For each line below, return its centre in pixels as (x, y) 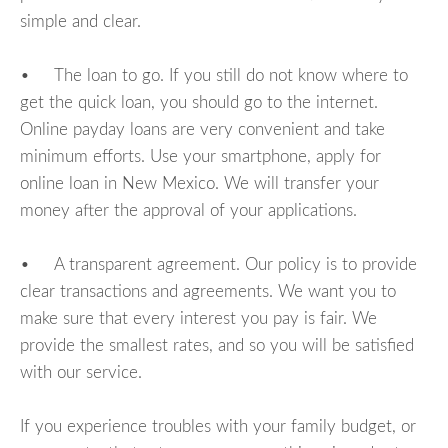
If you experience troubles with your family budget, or (218, 426)
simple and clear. (80, 21)
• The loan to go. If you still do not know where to (214, 75)
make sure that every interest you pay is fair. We (198, 318)
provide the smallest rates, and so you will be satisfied (217, 345)
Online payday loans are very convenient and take (202, 129)
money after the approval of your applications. (188, 210)
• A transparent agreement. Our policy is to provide (218, 264)
